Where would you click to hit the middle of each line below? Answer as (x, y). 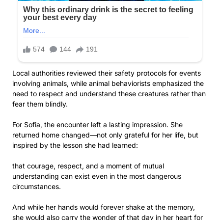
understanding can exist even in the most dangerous (97, 176)
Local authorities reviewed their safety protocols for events (107, 73)
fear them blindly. (40, 104)
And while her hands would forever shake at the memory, (104, 207)
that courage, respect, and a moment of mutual (88, 165)
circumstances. (37, 186)
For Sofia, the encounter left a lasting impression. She (97, 124)
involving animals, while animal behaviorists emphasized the (108, 83)
